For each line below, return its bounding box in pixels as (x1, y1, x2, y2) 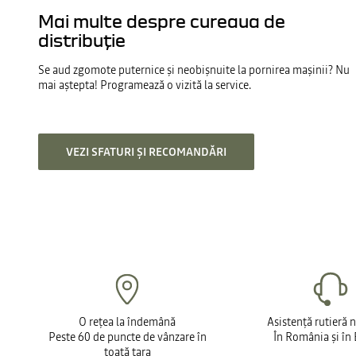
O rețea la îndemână (79, 314, 176, 330)
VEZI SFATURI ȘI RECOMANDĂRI (66, 143, 226, 160)
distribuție (38, 29, 126, 50)
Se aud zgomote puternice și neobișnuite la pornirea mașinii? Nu (38, 61, 350, 78)
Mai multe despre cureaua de (38, 10, 285, 31)
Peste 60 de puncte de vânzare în (48, 329, 207, 345)
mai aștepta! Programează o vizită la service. (38, 76, 251, 93)
